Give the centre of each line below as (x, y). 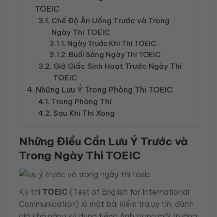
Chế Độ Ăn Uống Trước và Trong (111, 21)
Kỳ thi (31, 192)
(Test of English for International (129, 192)
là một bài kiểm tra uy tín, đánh (136, 204)
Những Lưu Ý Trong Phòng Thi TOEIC (105, 90)
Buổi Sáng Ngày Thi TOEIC (114, 55)
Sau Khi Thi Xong (84, 113)
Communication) (49, 204)
